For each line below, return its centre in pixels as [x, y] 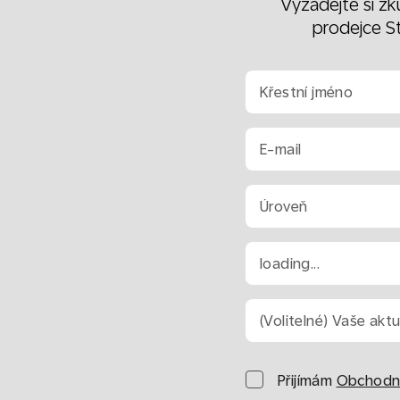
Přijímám [305, 381]
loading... [290, 263]
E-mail [281, 149]
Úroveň [284, 206]
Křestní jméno [307, 92]
